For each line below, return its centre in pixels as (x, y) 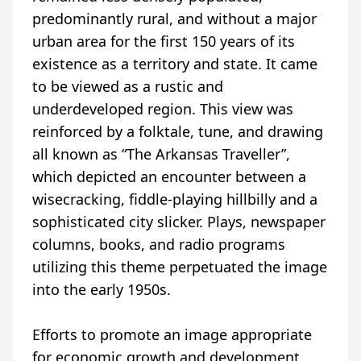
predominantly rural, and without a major (174, 18)
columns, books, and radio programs (159, 244)
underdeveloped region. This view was (163, 108)
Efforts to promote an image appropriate (172, 334)
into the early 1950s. (102, 289)
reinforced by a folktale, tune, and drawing (178, 131)
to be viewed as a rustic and (128, 86)
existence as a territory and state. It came (175, 63)
